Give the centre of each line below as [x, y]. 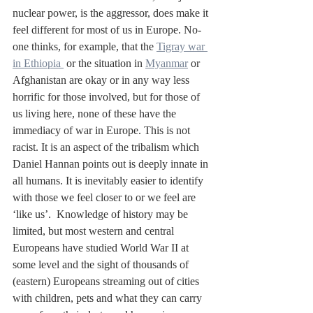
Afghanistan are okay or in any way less [102, 80]
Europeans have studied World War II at [102, 248]
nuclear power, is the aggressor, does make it [112, 13]
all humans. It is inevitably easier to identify [109, 181]
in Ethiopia [38, 64]
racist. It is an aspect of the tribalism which [107, 147]
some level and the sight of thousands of [102, 265]
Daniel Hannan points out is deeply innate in [112, 164]
